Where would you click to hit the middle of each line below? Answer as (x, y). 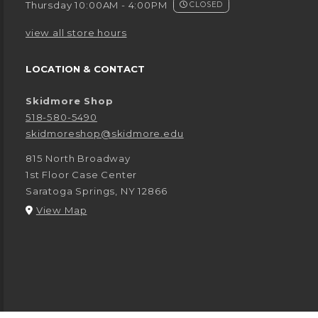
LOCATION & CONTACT (85, 69)
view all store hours (76, 33)
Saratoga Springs (71, 191)
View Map (61, 210)
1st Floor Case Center (82, 175)
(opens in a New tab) (139, 210)
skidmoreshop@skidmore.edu (105, 134)
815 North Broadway (78, 159)
